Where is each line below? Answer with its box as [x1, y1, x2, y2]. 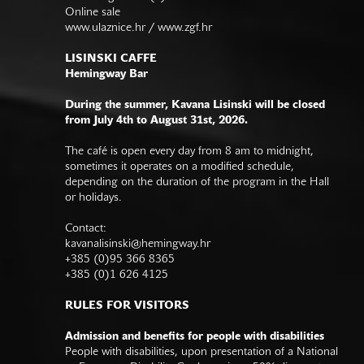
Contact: [65, 223, 106, 234]
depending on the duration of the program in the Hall [65, 176, 329, 188]
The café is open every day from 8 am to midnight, [65, 145, 314, 157]
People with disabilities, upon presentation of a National [65, 346, 338, 357]
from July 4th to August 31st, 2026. [65, 115, 248, 126]
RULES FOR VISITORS [65, 300, 189, 311]
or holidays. [65, 192, 122, 203]
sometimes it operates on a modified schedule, [65, 161, 294, 172]
